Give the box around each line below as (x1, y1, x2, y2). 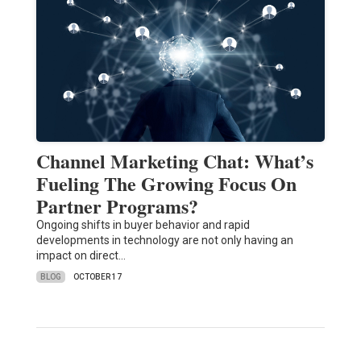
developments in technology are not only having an (35, 234, 293, 247)
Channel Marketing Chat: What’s (35, 147, 313, 176)
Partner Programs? (35, 192, 198, 221)
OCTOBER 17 (73, 272, 122, 282)
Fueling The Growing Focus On (35, 169, 297, 198)
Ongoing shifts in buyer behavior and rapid (35, 218, 250, 232)
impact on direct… (35, 249, 126, 263)
